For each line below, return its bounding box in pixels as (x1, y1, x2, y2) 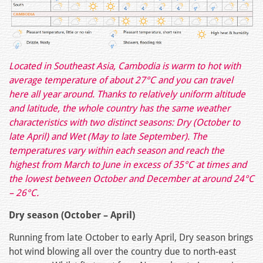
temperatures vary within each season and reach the (9, 145, 224, 157)
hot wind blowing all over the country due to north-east (9, 246, 236, 258)
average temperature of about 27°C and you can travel (9, 75, 233, 86)
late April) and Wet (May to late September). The (9, 131, 207, 143)
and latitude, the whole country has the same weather (9, 103, 230, 114)
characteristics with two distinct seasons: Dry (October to (9, 117, 240, 129)
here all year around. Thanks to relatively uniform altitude (9, 89, 245, 100)
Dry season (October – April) (9, 210, 135, 221)
